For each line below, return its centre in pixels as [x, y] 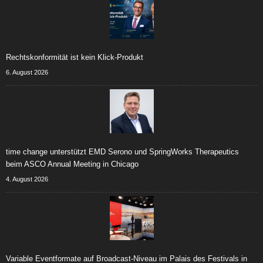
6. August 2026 [27, 72]
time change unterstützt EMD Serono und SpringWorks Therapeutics [122, 152]
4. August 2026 [27, 179]
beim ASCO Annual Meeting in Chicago [72, 164]
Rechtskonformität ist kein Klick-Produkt [75, 57]
